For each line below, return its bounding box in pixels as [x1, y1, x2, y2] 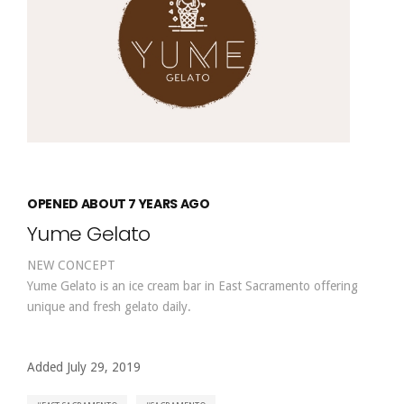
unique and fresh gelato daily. [27, 299, 191, 314]
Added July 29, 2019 [27, 360, 141, 374]
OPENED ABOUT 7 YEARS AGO [27, 195, 210, 213]
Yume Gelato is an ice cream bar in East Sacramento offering [27, 279, 358, 293]
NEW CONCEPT [27, 258, 115, 272]
